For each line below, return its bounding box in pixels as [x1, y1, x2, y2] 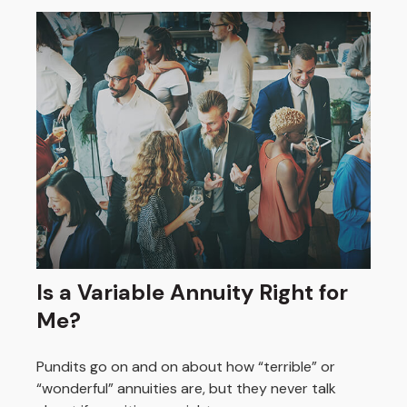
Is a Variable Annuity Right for [36, 277, 348, 306]
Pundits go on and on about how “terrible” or [36, 356, 335, 376]
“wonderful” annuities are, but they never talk [36, 378, 336, 398]
